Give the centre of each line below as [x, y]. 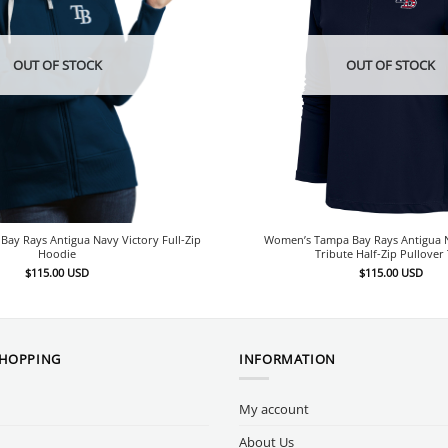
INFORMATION [287, 358]
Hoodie [57, 254]
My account [274, 408]
